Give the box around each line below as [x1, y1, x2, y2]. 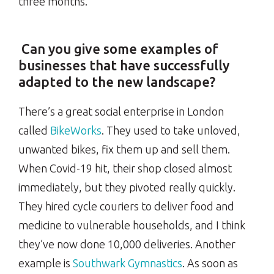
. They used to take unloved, [102, 124, 240, 137]
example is [18, 257, 73, 270]
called [18, 124, 50, 137]
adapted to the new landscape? [18, 74, 218, 90]
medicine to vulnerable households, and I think [18, 219, 245, 232]
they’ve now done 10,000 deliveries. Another [18, 238, 235, 251]
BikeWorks [50, 124, 102, 137]
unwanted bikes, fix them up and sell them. [18, 143, 230, 156]
